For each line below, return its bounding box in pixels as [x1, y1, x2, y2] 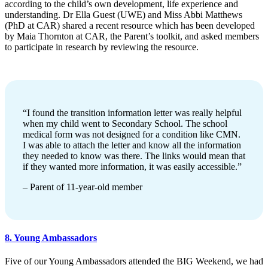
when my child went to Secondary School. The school [23, 118, 227, 129]
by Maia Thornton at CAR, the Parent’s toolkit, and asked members [5, 31, 259, 41]
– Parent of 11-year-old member [23, 181, 142, 192]
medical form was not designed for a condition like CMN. [23, 129, 240, 139]
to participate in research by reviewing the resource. [5, 41, 199, 52]
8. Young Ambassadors [5, 232, 97, 243]
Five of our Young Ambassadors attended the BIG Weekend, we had [5, 256, 263, 267]
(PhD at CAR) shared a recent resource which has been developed [5, 20, 255, 31]
